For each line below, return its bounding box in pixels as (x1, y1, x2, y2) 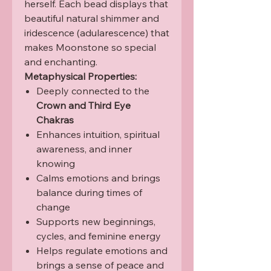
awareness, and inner (36, 143, 132, 155)
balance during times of (36, 186, 142, 199)
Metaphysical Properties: (24, 70, 137, 83)
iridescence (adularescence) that (24, 27, 169, 39)
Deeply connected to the (36, 85, 149, 97)
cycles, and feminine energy (36, 230, 161, 243)
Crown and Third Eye (36, 99, 131, 112)
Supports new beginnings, (36, 215, 155, 228)
